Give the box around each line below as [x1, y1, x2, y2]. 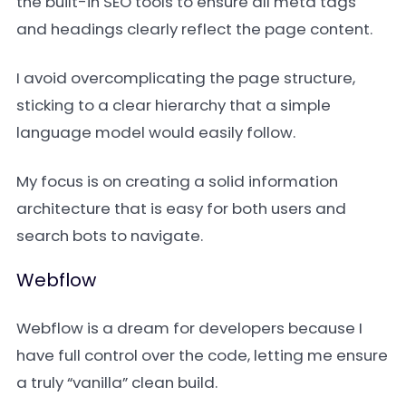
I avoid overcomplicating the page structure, [16, 67, 355, 89]
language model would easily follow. [16, 121, 295, 143]
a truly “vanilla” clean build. [16, 372, 217, 393]
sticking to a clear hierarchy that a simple [16, 94, 331, 116]
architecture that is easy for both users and [16, 198, 346, 219]
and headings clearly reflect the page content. [16, 18, 372, 40]
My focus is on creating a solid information [16, 170, 338, 192]
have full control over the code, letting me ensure [16, 344, 388, 366]
